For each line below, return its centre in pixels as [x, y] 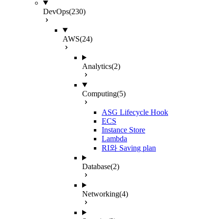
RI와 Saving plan [129, 148]
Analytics [97, 66]
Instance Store [123, 130]
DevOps [56, 11]
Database [96, 166]
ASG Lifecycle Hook [135, 112]
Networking [101, 194]
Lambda [114, 139]
